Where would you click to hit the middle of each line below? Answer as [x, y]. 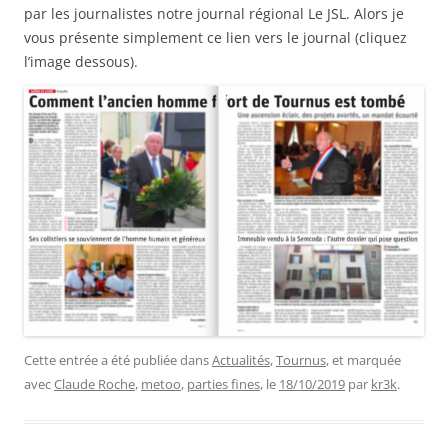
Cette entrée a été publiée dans [118, 359]
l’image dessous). [83, 61]
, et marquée [363, 359]
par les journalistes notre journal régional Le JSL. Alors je [214, 13]
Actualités [241, 359]
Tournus [301, 359]
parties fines [223, 383]
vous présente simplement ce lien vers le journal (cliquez [215, 37]
